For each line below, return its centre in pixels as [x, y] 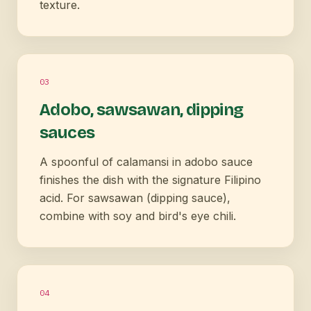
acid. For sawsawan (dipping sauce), [135, 197]
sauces [67, 132]
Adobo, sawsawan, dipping [142, 109]
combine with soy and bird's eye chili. [138, 216]
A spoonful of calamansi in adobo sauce [146, 161]
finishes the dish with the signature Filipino [150, 179]
